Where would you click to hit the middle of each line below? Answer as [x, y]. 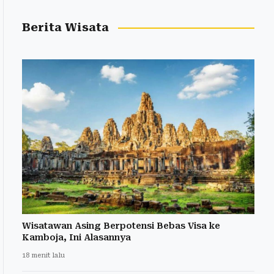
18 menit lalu [43, 256]
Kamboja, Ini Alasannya [76, 238]
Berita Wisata [65, 28]
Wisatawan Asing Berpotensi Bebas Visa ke [121, 226]
